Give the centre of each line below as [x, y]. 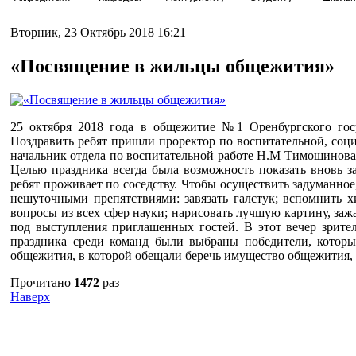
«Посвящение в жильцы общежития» [172, 66]
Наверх [30, 296]
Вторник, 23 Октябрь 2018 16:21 [98, 32]
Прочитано [42, 282]
